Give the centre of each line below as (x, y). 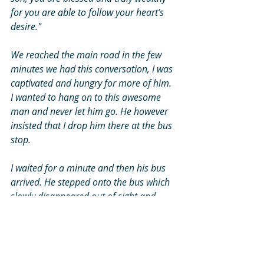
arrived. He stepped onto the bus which (91, 182)
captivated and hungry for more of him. (92, 83)
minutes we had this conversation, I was (93, 69)
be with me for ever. (52, 238)
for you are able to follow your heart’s (88, 12)
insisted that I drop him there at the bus (93, 125)
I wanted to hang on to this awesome (87, 97)
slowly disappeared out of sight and (84, 196)
